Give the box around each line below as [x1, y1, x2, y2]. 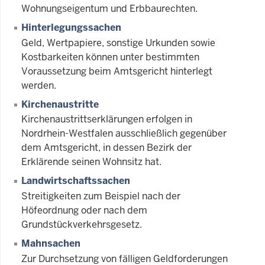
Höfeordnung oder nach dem [21, 204, 147, 217]
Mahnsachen [21, 237, 80, 250]
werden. [21, 79, 56, 92]
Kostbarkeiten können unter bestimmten [21, 50, 199, 63]
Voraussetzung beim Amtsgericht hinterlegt [21, 64, 212, 77]
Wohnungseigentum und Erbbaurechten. [21, 2, 198, 15]
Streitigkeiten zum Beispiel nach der [21, 190, 180, 203]
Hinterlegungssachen [21, 21, 121, 34]
